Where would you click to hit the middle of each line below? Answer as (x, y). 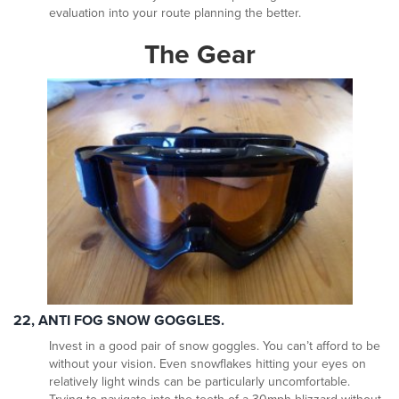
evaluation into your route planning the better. (175, 13)
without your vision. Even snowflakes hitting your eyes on (208, 364)
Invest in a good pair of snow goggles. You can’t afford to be (215, 346)
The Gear (199, 55)
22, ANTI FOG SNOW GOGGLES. (119, 321)
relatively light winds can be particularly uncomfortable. (199, 382)
